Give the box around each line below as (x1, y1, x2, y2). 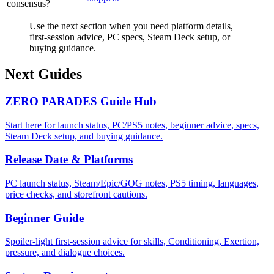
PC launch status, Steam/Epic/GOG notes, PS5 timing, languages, (5, 178, 259, 189)
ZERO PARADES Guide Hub (5, 94, 157, 108)
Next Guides (5, 65, 82, 82)
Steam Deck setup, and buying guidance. (5, 130, 163, 141)
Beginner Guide (5, 211, 84, 224)
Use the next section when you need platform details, (29, 21, 233, 32)
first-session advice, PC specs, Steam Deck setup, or (29, 32, 230, 43)
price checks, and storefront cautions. (5, 189, 147, 200)
